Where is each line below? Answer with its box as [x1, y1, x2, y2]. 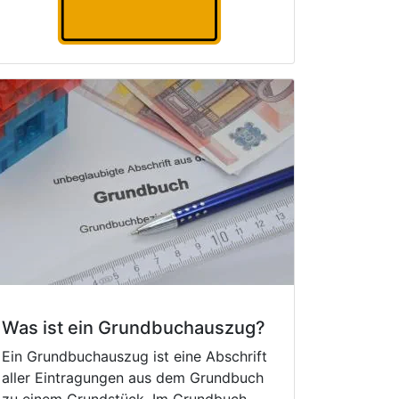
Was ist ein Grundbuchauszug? [2, 317, 265, 338]
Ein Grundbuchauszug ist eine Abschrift [2, 347, 267, 365]
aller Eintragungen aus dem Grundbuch [2, 369, 264, 387]
